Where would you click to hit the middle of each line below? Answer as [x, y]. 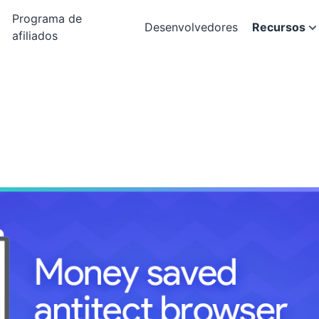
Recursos [279, 27]
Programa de [47, 19]
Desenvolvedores [192, 27]
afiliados [35, 36]
